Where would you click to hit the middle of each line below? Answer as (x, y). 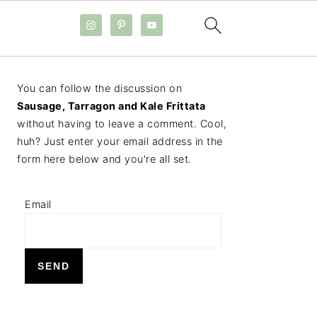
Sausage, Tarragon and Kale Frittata (111, 106)
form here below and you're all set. (104, 159)
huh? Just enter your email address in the (120, 141)
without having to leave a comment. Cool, (122, 123)
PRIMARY (62, 76)
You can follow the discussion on (99, 88)
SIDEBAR (59, 96)
